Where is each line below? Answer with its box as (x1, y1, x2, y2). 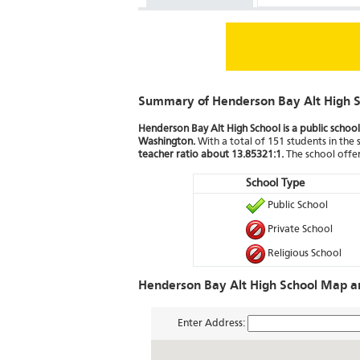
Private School (265, 224, 333, 235)
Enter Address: (177, 318, 247, 329)
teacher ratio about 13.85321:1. (138, 149, 284, 161)
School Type (246, 178, 305, 190)
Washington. (138, 137, 195, 148)
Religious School (265, 248, 342, 260)
